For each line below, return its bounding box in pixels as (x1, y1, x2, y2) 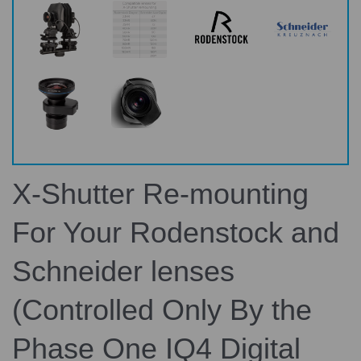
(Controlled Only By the (12, 293, 312, 326)
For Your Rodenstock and (12, 216, 339, 249)
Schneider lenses (12, 255, 234, 288)
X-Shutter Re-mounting (12, 177, 309, 210)
